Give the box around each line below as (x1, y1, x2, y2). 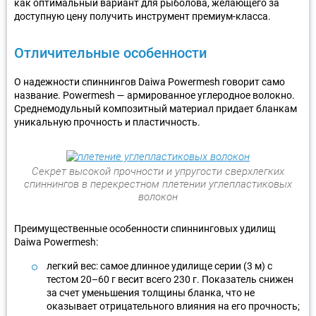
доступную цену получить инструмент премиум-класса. (14, 10, 271, 22)
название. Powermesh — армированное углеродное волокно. (14, 89, 295, 101)
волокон (138, 190, 178, 203)
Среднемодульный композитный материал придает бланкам (14, 102, 297, 114)
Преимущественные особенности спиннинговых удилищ (14, 222, 276, 234)
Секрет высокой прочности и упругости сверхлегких (32, 164, 284, 178)
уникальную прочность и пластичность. (14, 116, 200, 128)
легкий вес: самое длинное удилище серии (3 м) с (47, 260, 272, 272)
